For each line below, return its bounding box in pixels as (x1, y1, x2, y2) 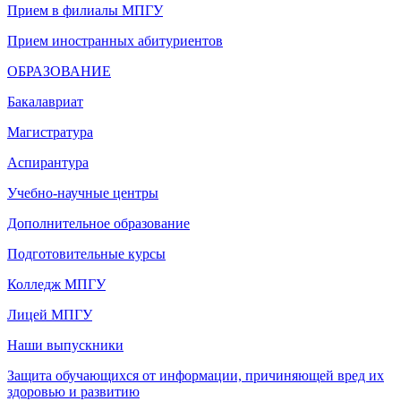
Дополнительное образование (7, 215, 190, 231)
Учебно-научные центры (7, 184, 158, 200)
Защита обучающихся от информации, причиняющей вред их (7, 367, 384, 383)
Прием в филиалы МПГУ (7, 2, 163, 18)
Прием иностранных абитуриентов (7, 32, 223, 48)
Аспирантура (7, 154, 89, 170)
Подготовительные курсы (7, 245, 166, 261)
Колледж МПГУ (7, 276, 106, 292)
